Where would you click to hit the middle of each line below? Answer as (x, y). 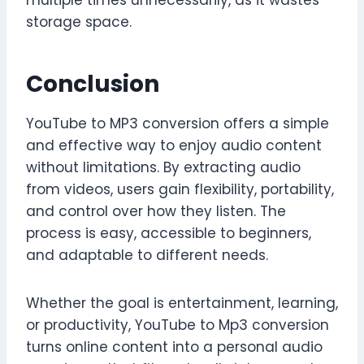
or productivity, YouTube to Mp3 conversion (178, 325)
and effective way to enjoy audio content (174, 146)
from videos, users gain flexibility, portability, (180, 190)
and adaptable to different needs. (147, 256)
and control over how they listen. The (156, 212)
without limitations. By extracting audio (163, 168)
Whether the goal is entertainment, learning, (182, 303)
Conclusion (93, 84)
